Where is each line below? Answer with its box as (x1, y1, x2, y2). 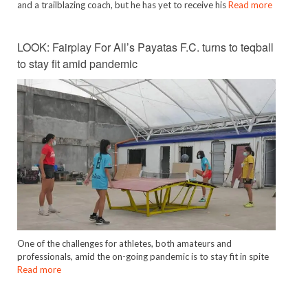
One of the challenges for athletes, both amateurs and (17, 238, 232, 250)
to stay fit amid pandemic (17, 56, 137, 72)
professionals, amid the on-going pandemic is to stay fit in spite (17, 251, 269, 263)
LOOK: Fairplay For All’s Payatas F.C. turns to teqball (17, 39, 274, 56)
